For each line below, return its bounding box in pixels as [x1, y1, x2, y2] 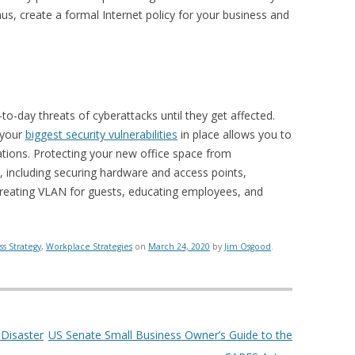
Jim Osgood [224, 241, 271, 252]
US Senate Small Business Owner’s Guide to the [48, 327, 292, 342]
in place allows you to [177, 127, 292, 142]
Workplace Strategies [46, 241, 132, 252]
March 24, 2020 [148, 241, 210, 252]
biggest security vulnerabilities [25, 127, 177, 142]
